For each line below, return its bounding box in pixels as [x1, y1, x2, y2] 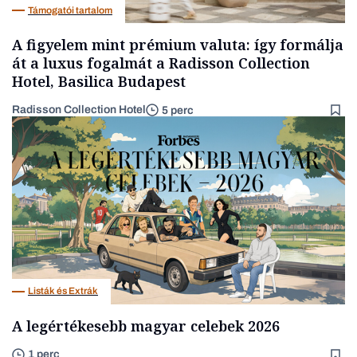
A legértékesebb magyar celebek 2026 [12, 316, 280, 335]
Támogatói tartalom [28, 4, 112, 16]
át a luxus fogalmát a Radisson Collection [12, 53, 310, 73]
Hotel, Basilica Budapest [12, 72, 186, 92]
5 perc [162, 104, 194, 116]
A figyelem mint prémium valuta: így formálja [12, 35, 343, 55]
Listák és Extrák [28, 285, 98, 296]
